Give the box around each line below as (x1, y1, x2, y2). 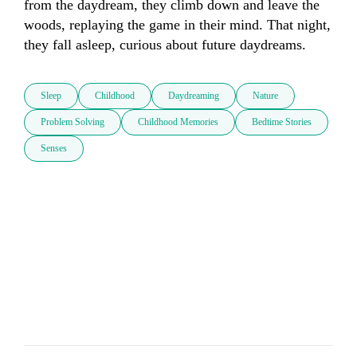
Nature (253, 90, 278, 102)
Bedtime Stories (252, 116, 312, 128)
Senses (41, 143, 67, 155)
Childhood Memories (138, 116, 218, 128)
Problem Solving (41, 116, 104, 128)
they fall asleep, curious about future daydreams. (24, 37, 306, 53)
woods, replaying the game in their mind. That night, (24, 17, 331, 33)
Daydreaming (168, 90, 219, 102)
